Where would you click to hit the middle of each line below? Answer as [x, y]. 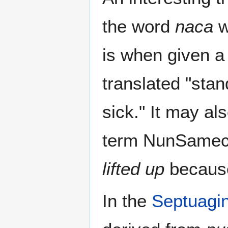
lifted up [133, 169]
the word [139, 26]
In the [127, 201]
